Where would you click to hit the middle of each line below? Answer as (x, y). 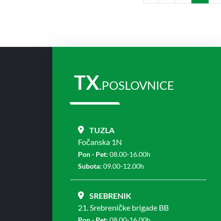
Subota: (90, 166)
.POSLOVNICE (137, 85)
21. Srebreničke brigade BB (123, 207)
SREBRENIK (110, 195)
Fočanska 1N (100, 142)
